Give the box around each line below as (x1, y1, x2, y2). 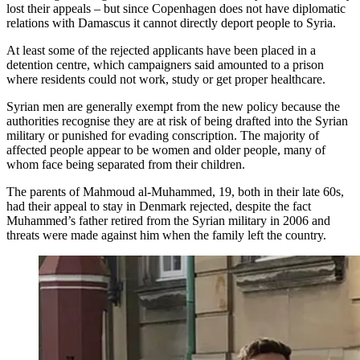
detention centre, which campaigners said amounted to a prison (6, 57, 324, 72)
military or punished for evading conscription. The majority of (6, 128, 319, 142)
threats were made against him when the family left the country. (6, 227, 326, 242)
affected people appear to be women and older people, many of (6, 142, 325, 157)
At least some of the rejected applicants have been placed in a (6, 43, 316, 57)
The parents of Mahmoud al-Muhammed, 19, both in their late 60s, (6, 184, 344, 198)
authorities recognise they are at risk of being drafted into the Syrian (6, 113, 348, 128)
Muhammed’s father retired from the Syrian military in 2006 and (6, 213, 330, 227)
